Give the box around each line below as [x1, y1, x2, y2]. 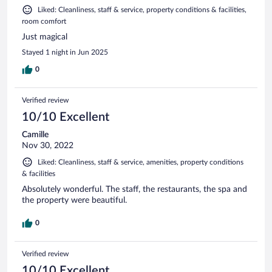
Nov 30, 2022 [22, 141, 73, 150]
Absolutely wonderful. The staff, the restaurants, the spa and [22, 185, 247, 194]
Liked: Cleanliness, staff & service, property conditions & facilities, [38, 5, 246, 13]
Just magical [22, 32, 67, 41]
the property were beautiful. [22, 195, 127, 205]
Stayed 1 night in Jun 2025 [22, 48, 108, 56]
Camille [22, 130, 49, 139]
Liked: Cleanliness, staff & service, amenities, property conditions [38, 158, 243, 166]
